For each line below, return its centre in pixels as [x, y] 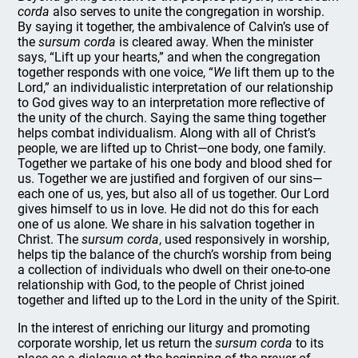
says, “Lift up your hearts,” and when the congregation [169, 57]
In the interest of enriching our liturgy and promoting [164, 328]
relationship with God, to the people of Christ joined [161, 285]
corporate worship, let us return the [117, 343]
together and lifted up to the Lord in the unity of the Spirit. [179, 300]
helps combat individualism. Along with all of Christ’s [167, 133]
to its [308, 343]
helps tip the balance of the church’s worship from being [175, 255]
